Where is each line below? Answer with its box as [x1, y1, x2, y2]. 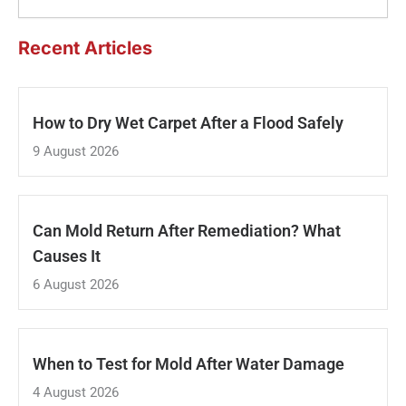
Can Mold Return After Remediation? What [33, 222, 341, 241]
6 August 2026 [33, 276, 119, 294]
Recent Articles [18, 37, 152, 60]
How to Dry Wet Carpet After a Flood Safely [33, 114, 343, 133]
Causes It [33, 247, 101, 266]
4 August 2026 [33, 384, 119, 401]
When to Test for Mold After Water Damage [33, 355, 344, 374]
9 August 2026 [33, 143, 119, 160]
